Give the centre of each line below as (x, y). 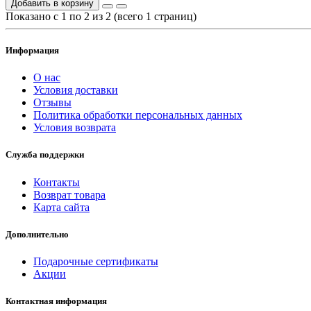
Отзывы (52, 103)
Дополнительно (37, 234)
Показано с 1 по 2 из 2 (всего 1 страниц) (101, 16)
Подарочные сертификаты (96, 261)
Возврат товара (69, 194)
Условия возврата (75, 128)
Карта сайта (61, 207)
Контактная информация (56, 301)
